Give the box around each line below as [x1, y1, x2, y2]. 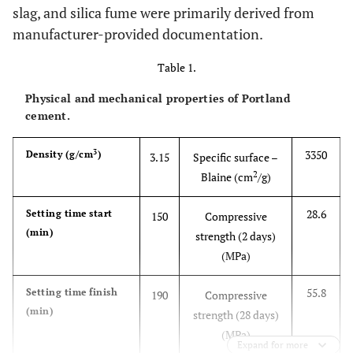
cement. [25, 108, 70, 123]
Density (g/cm [26, 148, 94, 160]
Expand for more [237, 339, 308, 351]
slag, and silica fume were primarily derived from [13, 3, 314, 22]
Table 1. [157, 60, 196, 75]
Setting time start [26, 207, 113, 219]
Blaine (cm [200, 169, 253, 184]
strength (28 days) [192, 307, 279, 322]
